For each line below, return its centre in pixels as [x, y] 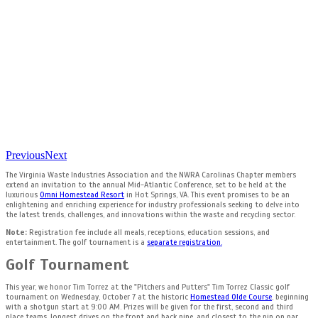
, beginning [290, 297]
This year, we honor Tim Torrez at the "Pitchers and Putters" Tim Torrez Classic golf [148, 287]
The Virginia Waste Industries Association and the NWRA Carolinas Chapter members [151, 175]
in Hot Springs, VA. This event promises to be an [207, 194]
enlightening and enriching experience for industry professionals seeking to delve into [153, 204]
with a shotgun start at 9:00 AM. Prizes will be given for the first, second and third [149, 307]
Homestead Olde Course [231, 297]
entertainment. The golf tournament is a [76, 242]
